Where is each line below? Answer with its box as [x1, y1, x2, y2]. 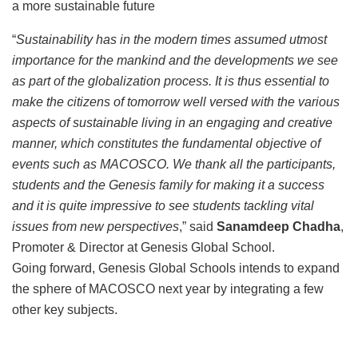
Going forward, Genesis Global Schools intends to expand [12, 261, 340, 276]
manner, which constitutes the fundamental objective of [12, 137, 320, 151]
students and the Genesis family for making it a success [12, 178, 324, 193]
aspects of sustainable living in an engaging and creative [12, 116, 332, 130]
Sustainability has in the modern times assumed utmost [16, 33, 327, 47]
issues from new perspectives [12, 220, 179, 234]
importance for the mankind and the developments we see [12, 54, 338, 68]
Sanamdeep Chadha [217, 220, 340, 234]
